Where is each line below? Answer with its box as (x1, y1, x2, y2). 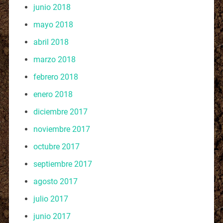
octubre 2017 (33, 141, 80, 151)
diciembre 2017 (33, 107, 88, 116)
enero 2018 (33, 89, 73, 99)
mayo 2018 (33, 19, 73, 29)
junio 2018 (33, 2, 71, 12)
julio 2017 (33, 194, 68, 204)
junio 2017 (33, 211, 71, 221)
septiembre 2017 (33, 159, 92, 169)
